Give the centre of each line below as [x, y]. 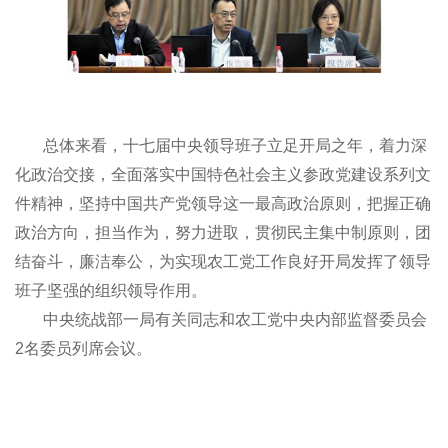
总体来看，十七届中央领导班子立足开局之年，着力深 [235, 146]
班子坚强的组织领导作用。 [111, 291]
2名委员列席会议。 [83, 349]
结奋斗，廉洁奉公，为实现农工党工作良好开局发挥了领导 [223, 262]
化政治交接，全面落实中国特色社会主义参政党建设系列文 [223, 175]
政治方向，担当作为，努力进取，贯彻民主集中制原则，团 [223, 233]
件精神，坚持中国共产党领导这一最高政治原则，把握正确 [223, 204]
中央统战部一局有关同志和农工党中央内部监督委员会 [235, 320]
